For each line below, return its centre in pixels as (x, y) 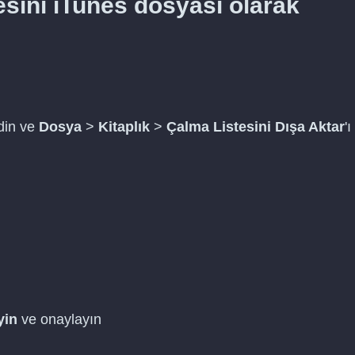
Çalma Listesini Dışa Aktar (256, 127)
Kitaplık (124, 127)
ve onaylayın (59, 319)
